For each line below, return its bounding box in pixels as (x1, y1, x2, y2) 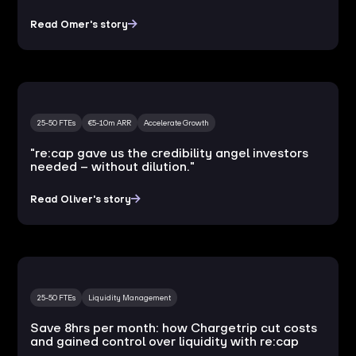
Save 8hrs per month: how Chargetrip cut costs (30, 319, 318, 335)
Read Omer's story (30, 17, 129, 30)
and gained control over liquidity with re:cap (30, 333, 300, 348)
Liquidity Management (88, 292, 172, 302)
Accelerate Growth (144, 118, 210, 127)
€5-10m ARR (88, 118, 132, 127)
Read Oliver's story (30, 192, 132, 205)
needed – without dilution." (30, 158, 195, 173)
